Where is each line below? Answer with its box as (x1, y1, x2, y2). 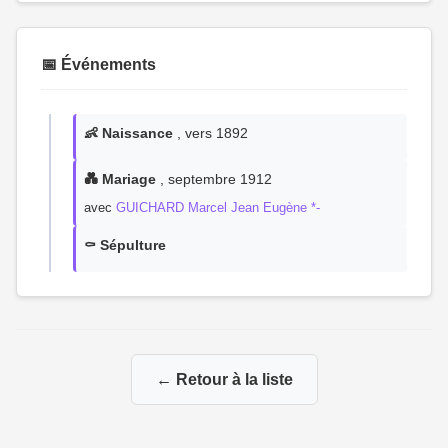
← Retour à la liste (155, 371, 293, 388)
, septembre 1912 (156, 171, 272, 187)
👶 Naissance (84, 125, 173, 141)
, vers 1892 (173, 125, 248, 141)
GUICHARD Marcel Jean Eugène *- (116, 200, 320, 215)
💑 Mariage (84, 171, 156, 187)
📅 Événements (41, 56, 156, 73)
